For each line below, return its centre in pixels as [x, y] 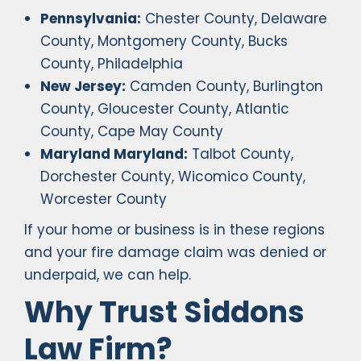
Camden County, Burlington [224, 87]
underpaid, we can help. [108, 275]
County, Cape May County [132, 132]
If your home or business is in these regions [174, 230]
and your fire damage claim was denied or [175, 253]
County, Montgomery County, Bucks [164, 41]
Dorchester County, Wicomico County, [173, 177]
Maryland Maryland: [114, 154]
